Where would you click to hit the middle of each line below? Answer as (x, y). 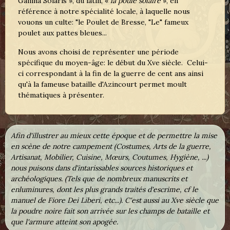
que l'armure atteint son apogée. (64, 222)
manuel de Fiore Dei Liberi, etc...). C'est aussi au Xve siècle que (115, 200)
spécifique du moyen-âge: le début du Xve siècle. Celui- (113, 63)
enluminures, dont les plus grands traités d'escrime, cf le (104, 190)
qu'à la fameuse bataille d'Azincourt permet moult (102, 84)
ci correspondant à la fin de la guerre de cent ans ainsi (111, 74)
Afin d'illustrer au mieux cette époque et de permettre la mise (114, 136)
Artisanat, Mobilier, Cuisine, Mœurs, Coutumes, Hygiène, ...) (110, 157)
